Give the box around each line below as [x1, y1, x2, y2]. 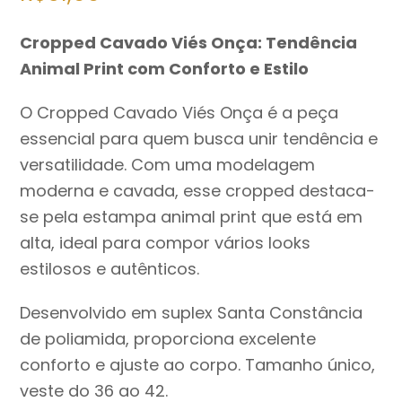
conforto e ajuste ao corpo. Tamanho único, [20, 354, 376, 377]
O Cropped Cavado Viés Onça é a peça [20, 101, 339, 125]
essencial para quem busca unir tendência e [20, 127, 379, 151]
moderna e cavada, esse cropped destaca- [20, 179, 376, 203]
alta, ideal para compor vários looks [20, 232, 311, 255]
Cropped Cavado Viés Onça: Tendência [20, 31, 358, 55]
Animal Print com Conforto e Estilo [20, 57, 310, 81]
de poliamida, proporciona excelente [20, 328, 317, 351]
